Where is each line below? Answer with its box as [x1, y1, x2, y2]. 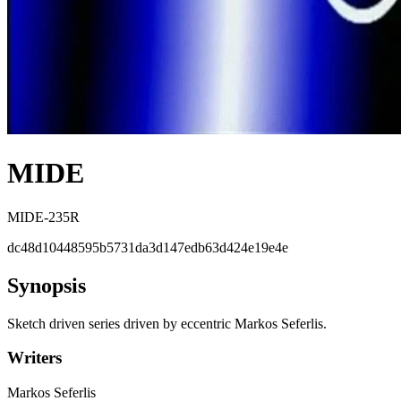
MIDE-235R [7, 209, 80, 225]
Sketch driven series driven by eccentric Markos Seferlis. [7, 315, 327, 331]
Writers [7, 348, 62, 368]
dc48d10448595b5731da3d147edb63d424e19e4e [7, 239, 288, 255]
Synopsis [7, 273, 86, 297]
